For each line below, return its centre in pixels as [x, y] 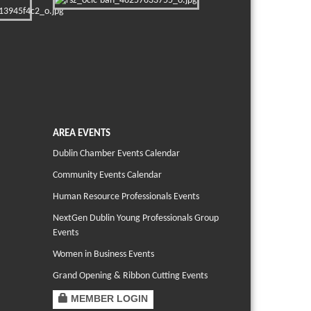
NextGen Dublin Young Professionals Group [136, 219]
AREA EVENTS [82, 134]
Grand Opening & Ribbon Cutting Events [130, 276]
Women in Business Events [103, 255]
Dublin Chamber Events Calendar [116, 154]
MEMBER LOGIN [109, 299]
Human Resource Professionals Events [126, 197]
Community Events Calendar [107, 176]
